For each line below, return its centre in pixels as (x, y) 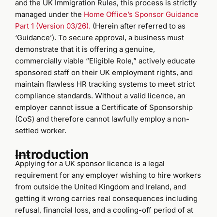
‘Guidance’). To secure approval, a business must (100, 37)
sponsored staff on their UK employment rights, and (104, 72)
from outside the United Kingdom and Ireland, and (101, 186)
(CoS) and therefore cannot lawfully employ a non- (102, 119)
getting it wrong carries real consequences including (107, 198)
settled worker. (41, 130)
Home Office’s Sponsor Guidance (141, 14)
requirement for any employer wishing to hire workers (108, 175)
